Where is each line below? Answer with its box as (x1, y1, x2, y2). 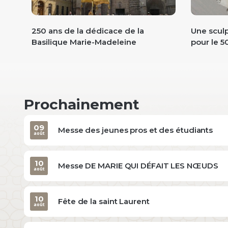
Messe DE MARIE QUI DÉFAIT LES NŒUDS (58, 160, 218, 170)
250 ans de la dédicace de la (32, 25, 144, 36)
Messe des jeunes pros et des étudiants (58, 125, 213, 135)
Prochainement (24, 95, 139, 113)
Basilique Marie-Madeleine (32, 37, 136, 47)
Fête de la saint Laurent (58, 196, 150, 206)
